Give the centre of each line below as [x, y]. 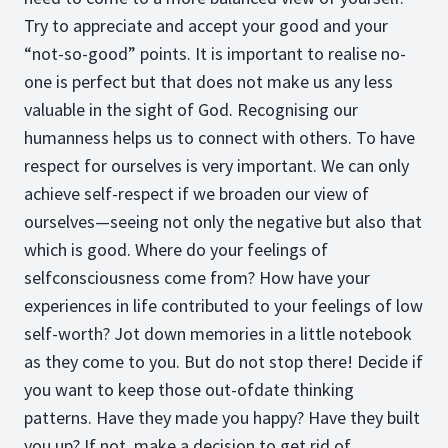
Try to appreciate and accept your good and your [206, 25]
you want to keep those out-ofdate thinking [189, 389]
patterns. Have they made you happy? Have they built [222, 417]
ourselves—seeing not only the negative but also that [223, 221]
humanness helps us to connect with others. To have [219, 137]
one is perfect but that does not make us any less [208, 81]
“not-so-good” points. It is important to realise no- [215, 53]
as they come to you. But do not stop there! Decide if [223, 361]
